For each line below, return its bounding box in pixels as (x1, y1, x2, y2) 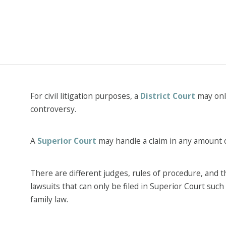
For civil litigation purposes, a (30, 90, 140, 101)
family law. (30, 193, 68, 205)
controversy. (30, 103, 76, 115)
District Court (140, 90, 195, 101)
